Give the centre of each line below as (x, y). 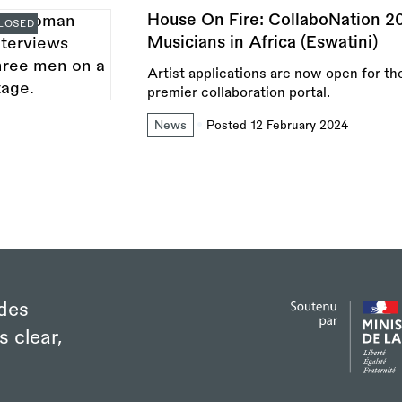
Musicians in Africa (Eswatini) (262, 42)
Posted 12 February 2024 (277, 125)
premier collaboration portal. (239, 92)
